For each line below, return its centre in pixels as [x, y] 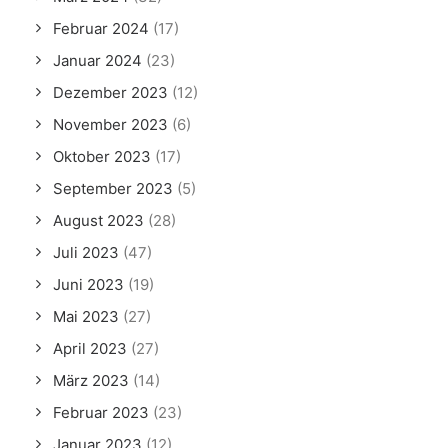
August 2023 [98, 220]
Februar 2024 [101, 28]
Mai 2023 [86, 316]
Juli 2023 [86, 252]
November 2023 [110, 124]
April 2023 [90, 348]
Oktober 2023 [102, 156]
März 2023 [91, 380]
